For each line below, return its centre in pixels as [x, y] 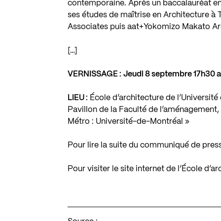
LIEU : [78, 98]
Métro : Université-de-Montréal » [129, 121]
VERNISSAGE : [95, 74]
